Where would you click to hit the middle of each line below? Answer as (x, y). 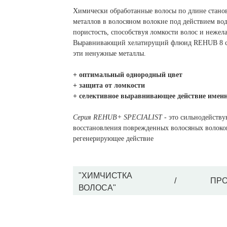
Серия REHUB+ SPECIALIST (118, 117)
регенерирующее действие (113, 139)
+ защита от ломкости (109, 85)
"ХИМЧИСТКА (105, 176)
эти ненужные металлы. (109, 53)
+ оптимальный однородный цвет (128, 75)
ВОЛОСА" (97, 188)
